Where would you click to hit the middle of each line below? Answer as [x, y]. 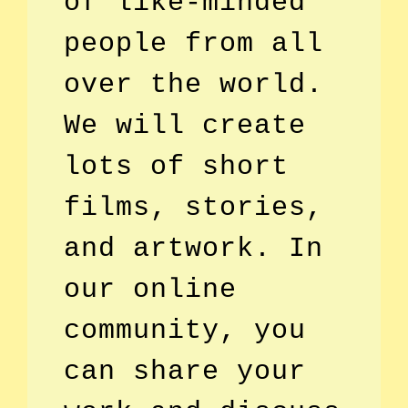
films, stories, [194, 207]
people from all [194, 43]
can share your [185, 371]
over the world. [194, 84]
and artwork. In [194, 248]
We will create [185, 125]
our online [150, 289]
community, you [185, 330]
